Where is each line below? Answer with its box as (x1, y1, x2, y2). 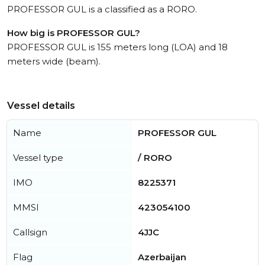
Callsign (13, 227, 47, 238)
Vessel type (13, 152, 63, 164)
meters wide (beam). (7, 56, 101, 67)
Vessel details (7, 100, 75, 112)
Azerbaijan (138, 251, 186, 263)
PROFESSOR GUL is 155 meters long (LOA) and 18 (7, 41, 228, 53)
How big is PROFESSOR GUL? (7, 27, 140, 39)
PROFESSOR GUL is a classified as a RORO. (7, 4, 197, 15)
